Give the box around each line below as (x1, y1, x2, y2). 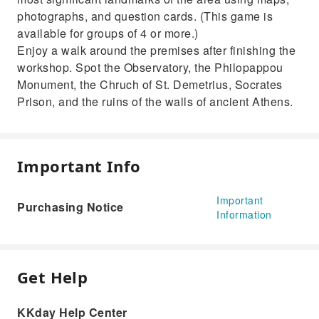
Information (216, 207, 272, 221)
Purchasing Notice (17, 199, 124, 215)
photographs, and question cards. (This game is (17, 8, 273, 24)
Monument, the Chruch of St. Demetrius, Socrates (17, 76, 283, 93)
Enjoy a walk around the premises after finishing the (17, 42, 296, 58)
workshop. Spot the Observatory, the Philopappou (17, 59, 283, 75)
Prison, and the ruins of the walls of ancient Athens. (17, 93, 293, 110)
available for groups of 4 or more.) (17, 25, 199, 41)
